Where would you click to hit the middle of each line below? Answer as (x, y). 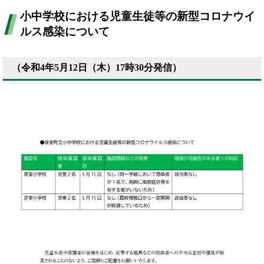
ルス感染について (65, 32)
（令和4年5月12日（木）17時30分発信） (97, 67)
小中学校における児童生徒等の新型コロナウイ (138, 16)
